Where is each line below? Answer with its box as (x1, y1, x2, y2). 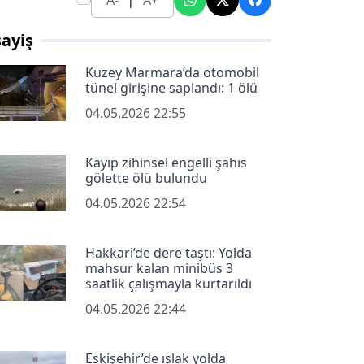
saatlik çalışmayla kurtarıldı (84, 275, 252, 293)
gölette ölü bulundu (84, 169, 207, 188)
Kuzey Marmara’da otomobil (84, 63, 259, 82)
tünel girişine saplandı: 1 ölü (84, 79, 258, 97)
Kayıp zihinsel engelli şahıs (84, 154, 247, 172)
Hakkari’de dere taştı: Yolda (84, 244, 252, 262)
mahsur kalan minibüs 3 (84, 259, 233, 278)
